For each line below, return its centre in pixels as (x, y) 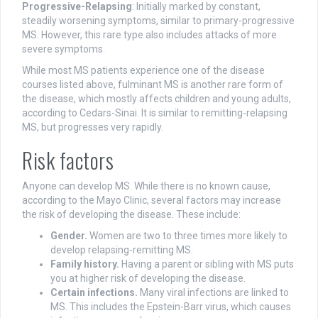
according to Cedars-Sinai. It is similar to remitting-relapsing (155, 113)
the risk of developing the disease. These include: (131, 215)
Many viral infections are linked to (213, 293)
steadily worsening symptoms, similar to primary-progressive (158, 21)
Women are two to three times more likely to (187, 236)
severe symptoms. (64, 49)
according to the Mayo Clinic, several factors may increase (152, 201)
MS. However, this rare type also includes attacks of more (149, 35)
